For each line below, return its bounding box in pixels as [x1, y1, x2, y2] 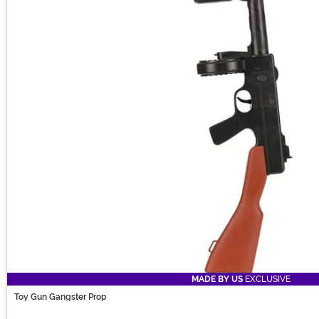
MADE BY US [192, 274, 243, 285]
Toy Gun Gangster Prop [14, 292, 107, 303]
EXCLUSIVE [243, 274, 291, 285]
